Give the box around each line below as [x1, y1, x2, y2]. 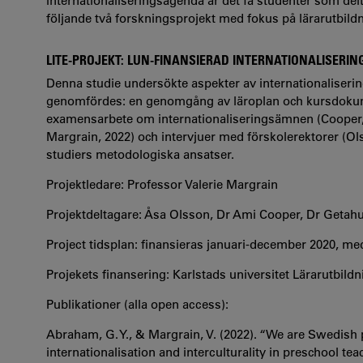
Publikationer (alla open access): [46, 296, 228, 312]
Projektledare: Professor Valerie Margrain [46, 176, 278, 192]
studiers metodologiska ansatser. [46, 146, 234, 162]
